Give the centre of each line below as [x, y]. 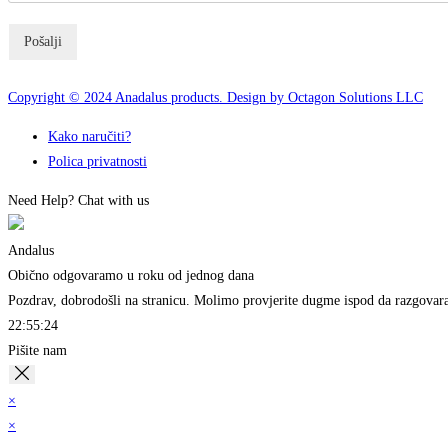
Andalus [31, 251]
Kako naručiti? [89, 137]
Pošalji [43, 42]
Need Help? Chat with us [78, 201]
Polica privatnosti [97, 162]
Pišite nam [37, 351]
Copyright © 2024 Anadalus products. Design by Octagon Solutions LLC [215, 98]
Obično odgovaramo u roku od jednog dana [131, 276]
